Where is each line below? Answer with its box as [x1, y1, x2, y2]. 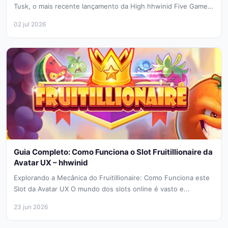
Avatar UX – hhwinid [14, 157, 88, 167]
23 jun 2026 [14, 203, 48, 211]
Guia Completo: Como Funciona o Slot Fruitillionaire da [14, 147, 213, 157]
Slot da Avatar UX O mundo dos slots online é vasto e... [14, 184, 190, 193]
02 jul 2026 [14, 20, 46, 28]
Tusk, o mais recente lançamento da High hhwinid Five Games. [14, 2, 213, 10]
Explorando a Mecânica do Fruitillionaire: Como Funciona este [14, 173, 210, 182]
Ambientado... [14, 13, 58, 21]
